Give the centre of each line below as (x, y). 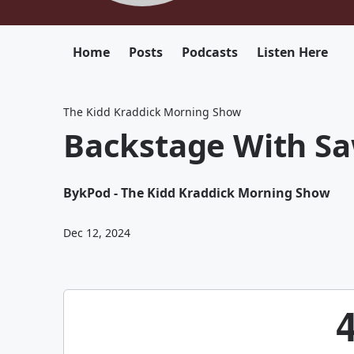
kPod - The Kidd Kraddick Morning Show (205, 193)
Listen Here (292, 52)
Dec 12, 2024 (97, 233)
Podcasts (210, 52)
